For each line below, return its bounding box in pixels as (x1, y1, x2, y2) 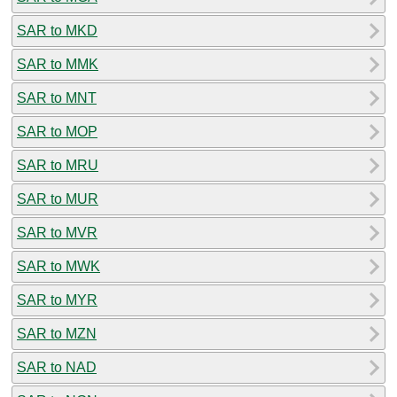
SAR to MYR (17, 292, 97, 307)
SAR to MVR (17, 224, 97, 240)
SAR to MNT (17, 90, 97, 105)
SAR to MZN (17, 325, 97, 341)
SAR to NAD (17, 359, 97, 375)
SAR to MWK (17, 258, 100, 274)
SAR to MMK (17, 56, 98, 72)
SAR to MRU (17, 157, 98, 173)
